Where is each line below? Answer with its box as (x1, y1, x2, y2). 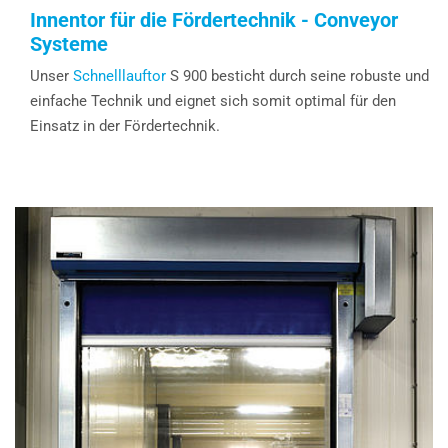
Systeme (30, 32, 108, 57)
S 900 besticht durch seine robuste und (170, 67, 429, 86)
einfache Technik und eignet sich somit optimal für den (30, 92, 396, 111)
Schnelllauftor (73, 67, 170, 86)
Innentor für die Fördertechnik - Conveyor (30, 8, 398, 33)
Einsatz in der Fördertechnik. (30, 117, 220, 136)
